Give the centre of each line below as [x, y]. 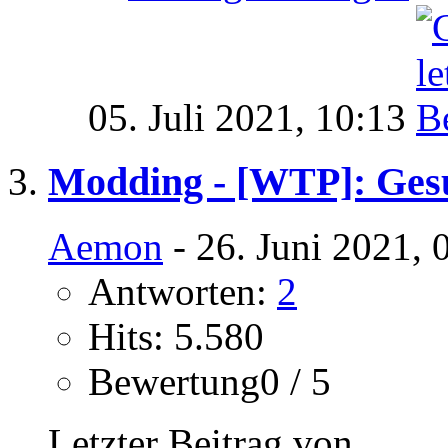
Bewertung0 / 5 [209, 382]
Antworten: [182, 292]
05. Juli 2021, [201, 117]
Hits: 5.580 [176, 337]
